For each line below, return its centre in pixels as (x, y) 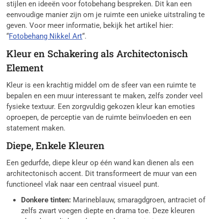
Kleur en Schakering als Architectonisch (97, 54)
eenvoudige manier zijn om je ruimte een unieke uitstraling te (106, 15)
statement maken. (36, 128)
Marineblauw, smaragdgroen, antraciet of (138, 200)
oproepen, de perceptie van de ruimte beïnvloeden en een (99, 118)
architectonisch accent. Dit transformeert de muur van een (102, 174)
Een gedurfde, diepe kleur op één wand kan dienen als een (100, 163)
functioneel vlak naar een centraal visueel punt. (83, 185)
